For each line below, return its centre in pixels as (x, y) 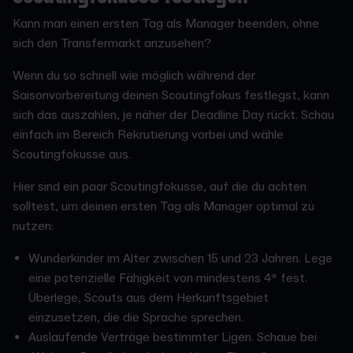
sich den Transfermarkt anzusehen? (112, 43)
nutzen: (33, 226)
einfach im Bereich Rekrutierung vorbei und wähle (148, 134)
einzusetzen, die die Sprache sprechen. (136, 317)
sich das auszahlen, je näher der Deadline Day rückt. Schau (173, 115)
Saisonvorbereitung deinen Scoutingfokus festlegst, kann (171, 95)
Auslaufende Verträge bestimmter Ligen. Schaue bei (173, 337)
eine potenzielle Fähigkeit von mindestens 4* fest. (168, 278)
